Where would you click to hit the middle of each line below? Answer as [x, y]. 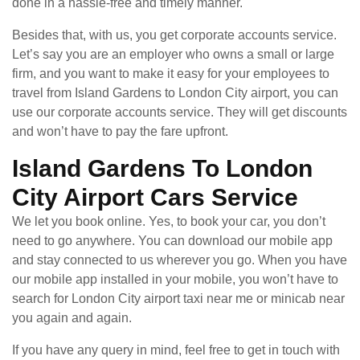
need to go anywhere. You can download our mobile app [172, 240]
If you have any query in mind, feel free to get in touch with [176, 350]
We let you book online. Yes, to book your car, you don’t [169, 221]
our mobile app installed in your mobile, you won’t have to [175, 279]
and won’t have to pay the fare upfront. [120, 131]
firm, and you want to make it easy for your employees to [171, 73]
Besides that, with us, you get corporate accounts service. [174, 35]
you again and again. [72, 317]
